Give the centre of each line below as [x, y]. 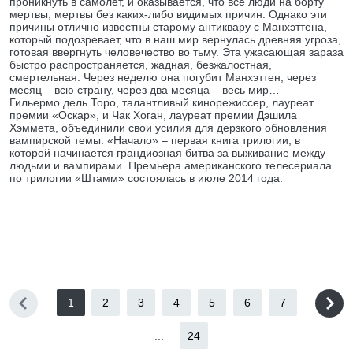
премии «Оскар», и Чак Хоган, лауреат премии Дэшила [153, 115]
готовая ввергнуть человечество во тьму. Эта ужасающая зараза [176, 52]
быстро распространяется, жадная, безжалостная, [141, 65]
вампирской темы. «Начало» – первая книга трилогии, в [155, 140]
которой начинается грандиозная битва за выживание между [167, 153]
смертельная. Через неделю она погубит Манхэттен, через [163, 77]
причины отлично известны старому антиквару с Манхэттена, [168, 27]
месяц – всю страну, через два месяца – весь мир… [145, 90]
